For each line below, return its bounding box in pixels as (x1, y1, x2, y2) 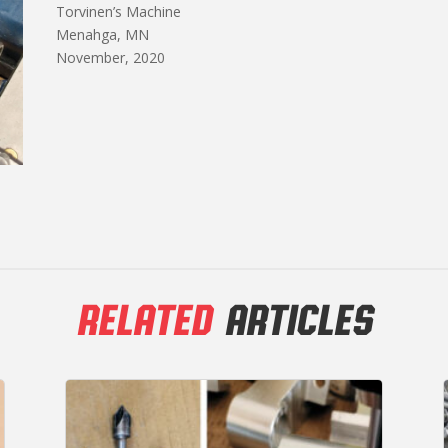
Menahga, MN (55, 24, 149, 44)
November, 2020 (55, 47, 165, 67)
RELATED (76, 293, 211, 344)
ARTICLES (211, 293, 372, 344)
